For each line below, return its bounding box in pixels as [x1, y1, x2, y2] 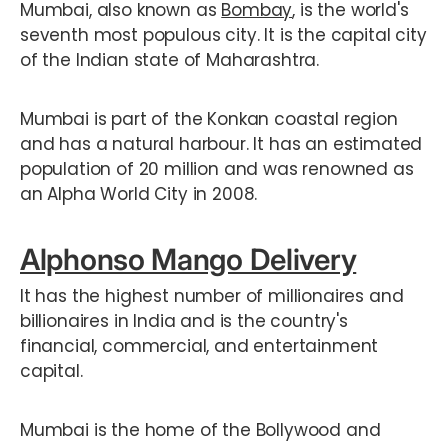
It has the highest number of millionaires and [20, 283, 404, 308]
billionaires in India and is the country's [20, 308, 348, 333]
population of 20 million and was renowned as [20, 157, 414, 182]
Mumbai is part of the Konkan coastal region [20, 107, 398, 132]
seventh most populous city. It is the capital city [20, 23, 427, 48]
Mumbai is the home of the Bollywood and [20, 417, 381, 442]
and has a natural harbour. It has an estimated [20, 132, 423, 157]
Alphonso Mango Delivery [20, 242, 357, 278]
